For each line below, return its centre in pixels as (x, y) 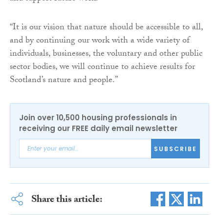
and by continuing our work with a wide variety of (100, 42)
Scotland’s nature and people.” (64, 81)
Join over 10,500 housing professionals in (98, 118)
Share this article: (67, 201)
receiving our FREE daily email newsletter (98, 129)
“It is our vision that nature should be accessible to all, (106, 28)
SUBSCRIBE (175, 149)
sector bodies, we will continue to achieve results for (102, 68)
